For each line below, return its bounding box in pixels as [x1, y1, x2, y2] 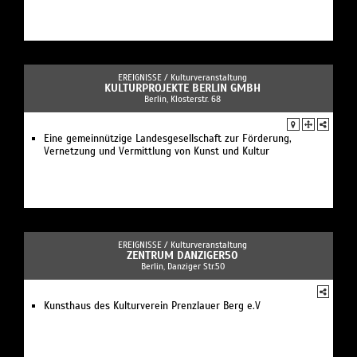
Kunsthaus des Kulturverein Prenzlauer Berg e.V [44, 299, 261, 312]
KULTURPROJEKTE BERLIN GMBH [104, 80, 261, 95]
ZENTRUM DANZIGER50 [127, 248, 238, 262]
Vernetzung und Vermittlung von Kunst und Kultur [44, 144, 269, 158]
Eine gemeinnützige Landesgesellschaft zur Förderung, [44, 131, 292, 145]
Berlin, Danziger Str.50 [140, 260, 225, 272]
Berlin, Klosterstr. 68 [144, 92, 221, 104]
